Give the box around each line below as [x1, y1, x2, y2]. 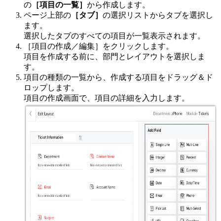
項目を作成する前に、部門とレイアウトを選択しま [24, 52, 205, 61]
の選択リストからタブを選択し [103, 11, 213, 20]
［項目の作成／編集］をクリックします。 [24, 42, 174, 51]
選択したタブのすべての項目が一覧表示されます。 [24, 32, 205, 40]
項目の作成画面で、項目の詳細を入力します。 [24, 94, 189, 103]
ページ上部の [24, 11, 71, 20]
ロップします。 [24, 83, 79, 92]
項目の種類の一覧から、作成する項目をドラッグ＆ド [24, 73, 213, 82]
